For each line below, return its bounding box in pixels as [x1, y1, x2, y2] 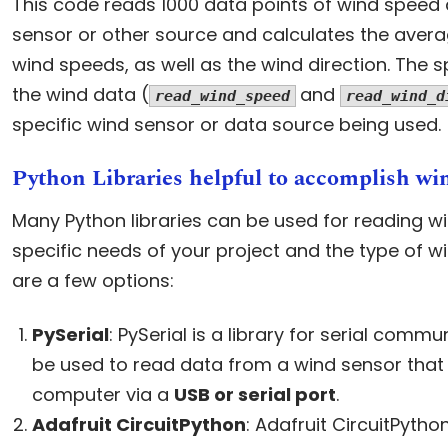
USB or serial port [173, 381, 336, 407]
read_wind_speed [154, 86, 290, 105]
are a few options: [11, 267, 174, 293]
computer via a [31, 381, 174, 407]
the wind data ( [11, 81, 149, 107]
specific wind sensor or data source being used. [11, 111, 441, 137]
